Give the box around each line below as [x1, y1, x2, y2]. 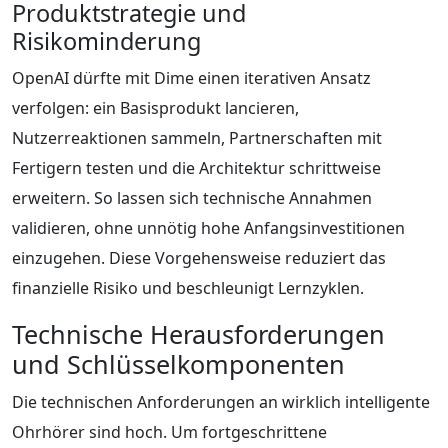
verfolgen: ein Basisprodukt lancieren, [12, 96, 299, 119]
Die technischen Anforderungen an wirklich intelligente [12, 390, 430, 413]
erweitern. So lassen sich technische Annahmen [12, 186, 372, 209]
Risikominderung [12, 24, 201, 57]
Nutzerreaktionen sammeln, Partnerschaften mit [12, 126, 382, 149]
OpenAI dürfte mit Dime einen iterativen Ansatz [12, 66, 371, 89]
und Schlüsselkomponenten [12, 346, 345, 381]
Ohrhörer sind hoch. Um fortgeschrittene [12, 420, 327, 443]
